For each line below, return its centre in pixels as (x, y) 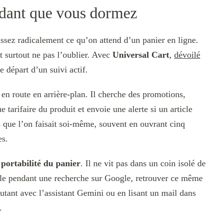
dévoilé (187, 55)
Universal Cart (141, 55)
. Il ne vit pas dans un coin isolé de (143, 164)
